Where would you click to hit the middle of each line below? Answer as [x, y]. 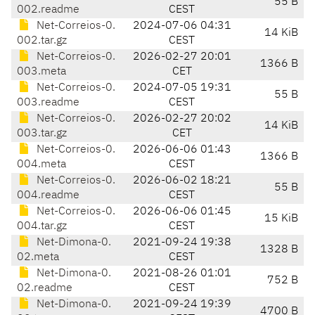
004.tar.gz [42, 227]
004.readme [48, 196]
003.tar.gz [42, 134]
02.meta [38, 258]
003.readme [48, 103]
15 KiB [281, 219]
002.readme [48, 10]
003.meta [41, 72]
